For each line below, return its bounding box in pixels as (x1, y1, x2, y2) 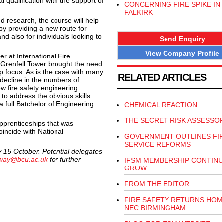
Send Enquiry (159, 34, 205, 43)
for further (47, 155, 81, 163)
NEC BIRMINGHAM (124, 204, 186, 212)
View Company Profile (145, 49, 219, 57)
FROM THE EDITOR (124, 180, 189, 188)
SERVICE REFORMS (124, 140, 191, 149)
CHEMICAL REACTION (124, 101, 197, 109)
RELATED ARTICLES (117, 72, 206, 83)
